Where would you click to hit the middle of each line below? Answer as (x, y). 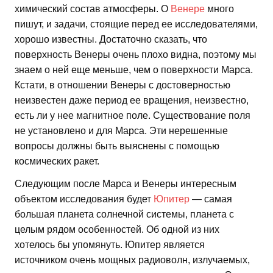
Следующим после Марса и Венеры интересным (126, 184)
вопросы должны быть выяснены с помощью (117, 146)
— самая (211, 199)
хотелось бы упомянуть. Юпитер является (110, 245)
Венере (188, 9)
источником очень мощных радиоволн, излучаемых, (132, 260)
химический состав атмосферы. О (93, 9)
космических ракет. (57, 161)
